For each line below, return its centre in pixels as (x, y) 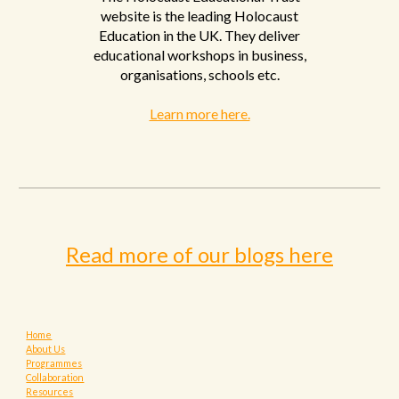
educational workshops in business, (199, 54)
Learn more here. (199, 113)
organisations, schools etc (198, 74)
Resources (50, 391)
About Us (46, 349)
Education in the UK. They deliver (199, 35)
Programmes (54, 363)
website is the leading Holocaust (199, 15)
